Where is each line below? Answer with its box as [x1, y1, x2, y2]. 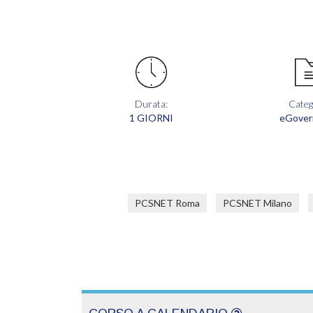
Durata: [134, 98, 168, 110]
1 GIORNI [129, 112, 173, 124]
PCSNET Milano [223, 197, 292, 209]
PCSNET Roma [135, 197, 200, 209]
